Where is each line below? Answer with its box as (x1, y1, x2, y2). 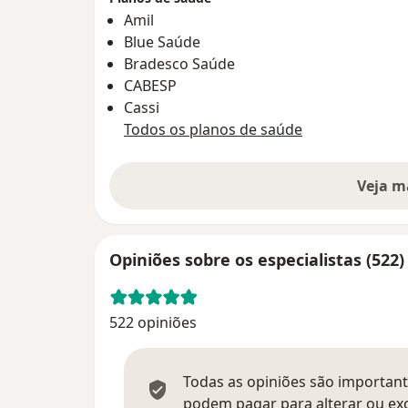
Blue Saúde (124, 31, 200, 52)
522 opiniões (109, 311, 197, 332)
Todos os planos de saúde (124, 118, 302, 139)
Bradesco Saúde (124, 53, 235, 74)
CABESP (124, 75, 177, 96)
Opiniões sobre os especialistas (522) (109, 248, 404, 270)
